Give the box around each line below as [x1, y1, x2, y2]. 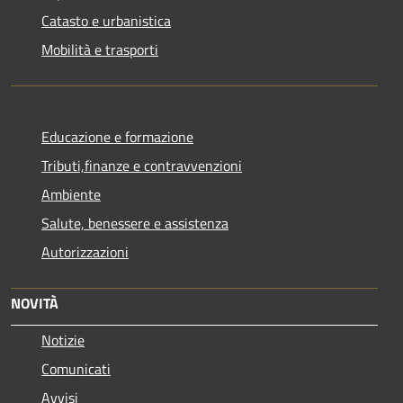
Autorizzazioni [41, 240, 129, 263]
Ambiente [41, 183, 101, 205]
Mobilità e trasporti [41, 38, 158, 60]
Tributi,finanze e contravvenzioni [41, 154, 242, 176]
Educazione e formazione [41, 125, 193, 148]
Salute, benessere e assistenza [41, 211, 228, 234]
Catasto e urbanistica [41, 9, 171, 31]
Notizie [41, 328, 85, 351]
